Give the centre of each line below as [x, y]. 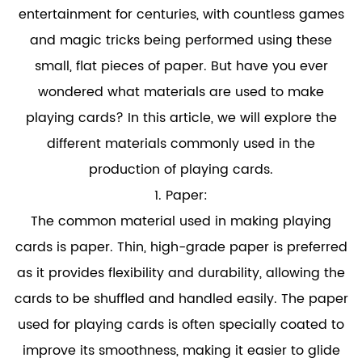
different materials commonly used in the [181, 144]
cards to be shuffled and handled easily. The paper [181, 299]
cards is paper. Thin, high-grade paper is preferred [181, 247]
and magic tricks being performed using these [181, 40]
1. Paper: [181, 196]
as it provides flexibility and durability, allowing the [181, 273]
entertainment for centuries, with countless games [181, 15]
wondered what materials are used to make [181, 92]
